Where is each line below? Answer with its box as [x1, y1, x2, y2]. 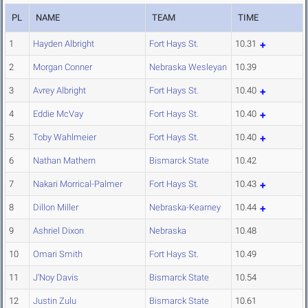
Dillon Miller [33, 202, 78, 213]
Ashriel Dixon [33, 225, 84, 236]
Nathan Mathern [33, 155, 96, 166]
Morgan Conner [33, 62, 92, 73]
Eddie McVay [33, 109, 83, 120]
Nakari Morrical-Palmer [33, 179, 122, 190]
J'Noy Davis [33, 272, 78, 283]
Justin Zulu [33, 296, 76, 307]
